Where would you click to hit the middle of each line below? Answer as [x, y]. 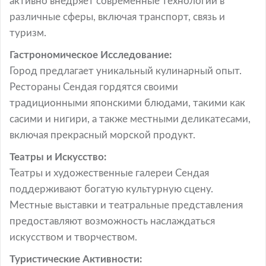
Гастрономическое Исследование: [91, 55]
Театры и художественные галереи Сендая [109, 173]
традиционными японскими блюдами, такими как [127, 103]
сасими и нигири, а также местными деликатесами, [130, 119]
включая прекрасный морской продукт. [102, 135]
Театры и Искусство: [58, 157]
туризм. [28, 33]
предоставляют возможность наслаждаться [112, 221]
